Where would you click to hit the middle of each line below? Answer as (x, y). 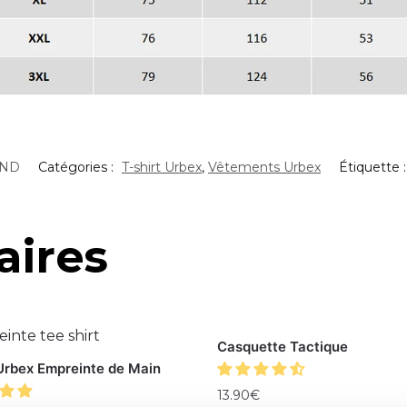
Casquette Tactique (282, 346)
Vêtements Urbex (264, 167)
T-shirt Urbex (162, 167)
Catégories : (78, 167)
